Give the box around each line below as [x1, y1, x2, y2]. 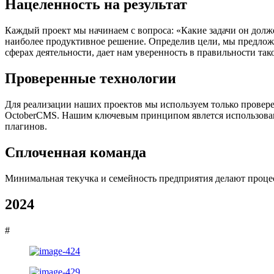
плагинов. [5, 121, 50, 132]
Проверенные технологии [5, 70, 176, 87]
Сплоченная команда [5, 144, 146, 160]
